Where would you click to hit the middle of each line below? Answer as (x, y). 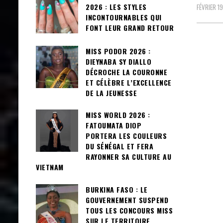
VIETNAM (50, 167)
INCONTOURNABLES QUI (124, 17)
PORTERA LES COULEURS (126, 136)
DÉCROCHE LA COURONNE (126, 72)
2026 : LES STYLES (116, 6)
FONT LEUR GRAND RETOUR (130, 27)
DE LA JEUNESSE (111, 93)
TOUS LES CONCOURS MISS (129, 210)
